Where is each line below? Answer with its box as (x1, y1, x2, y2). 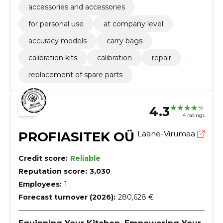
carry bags (106, 36, 142, 45)
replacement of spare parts (28, 70, 122, 79)
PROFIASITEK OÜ (18, 128, 134, 145)
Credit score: (18, 153, 68, 163)
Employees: (18, 179, 62, 189)
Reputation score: (18, 166, 87, 176)
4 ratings (183, 112, 205, 119)
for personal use (28, 19, 84, 28)
